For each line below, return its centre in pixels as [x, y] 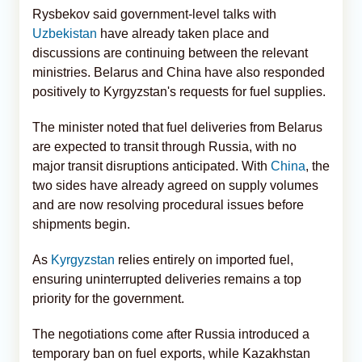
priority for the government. [108, 298]
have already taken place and [183, 33]
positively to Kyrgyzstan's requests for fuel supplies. [179, 91]
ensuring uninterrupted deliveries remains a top [167, 279]
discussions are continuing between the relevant [170, 53]
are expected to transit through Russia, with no [164, 146]
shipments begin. [81, 224]
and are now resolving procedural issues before [168, 204]
